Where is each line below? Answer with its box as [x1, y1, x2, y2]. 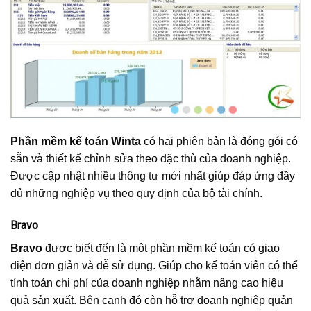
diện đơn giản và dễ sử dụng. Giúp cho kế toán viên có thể [10, 259, 298, 271]
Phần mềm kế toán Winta [10, 135, 141, 147]
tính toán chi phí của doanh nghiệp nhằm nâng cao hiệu [10, 276, 283, 289]
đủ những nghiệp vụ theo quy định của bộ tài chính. [10, 187, 262, 199]
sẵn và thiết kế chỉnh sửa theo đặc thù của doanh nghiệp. [10, 152, 291, 165]
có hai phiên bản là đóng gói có [141, 135, 298, 147]
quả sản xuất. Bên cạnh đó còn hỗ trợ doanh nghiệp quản [10, 294, 293, 306]
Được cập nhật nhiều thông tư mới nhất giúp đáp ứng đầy [10, 169, 295, 182]
